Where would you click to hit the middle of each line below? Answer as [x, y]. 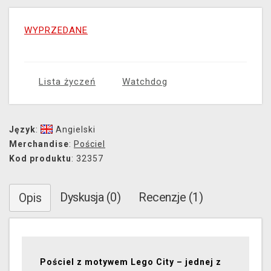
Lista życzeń [67, 82]
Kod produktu [40, 159]
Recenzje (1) [171, 198]
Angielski [76, 130]
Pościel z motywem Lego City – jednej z [131, 262]
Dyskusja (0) [90, 198]
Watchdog [145, 82]
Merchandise [39, 144]
